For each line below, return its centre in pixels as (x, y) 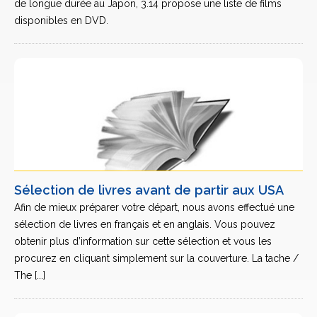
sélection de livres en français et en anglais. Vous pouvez (145, 224)
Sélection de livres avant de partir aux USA (149, 190)
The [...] (30, 275)
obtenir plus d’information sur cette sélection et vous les (143, 241)
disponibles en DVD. (61, 21)
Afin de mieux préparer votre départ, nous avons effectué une (154, 207)
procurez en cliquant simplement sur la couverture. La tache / (156, 258)
